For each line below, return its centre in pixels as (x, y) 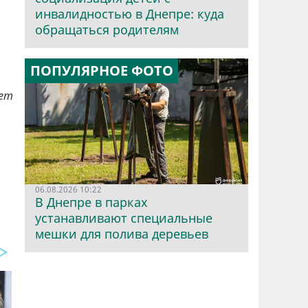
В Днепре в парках (91, 202)
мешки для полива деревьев (122, 234)
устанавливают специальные (124, 218)
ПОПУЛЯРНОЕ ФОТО (101, 71)
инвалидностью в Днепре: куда (130, 14)
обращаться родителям (107, 30)
